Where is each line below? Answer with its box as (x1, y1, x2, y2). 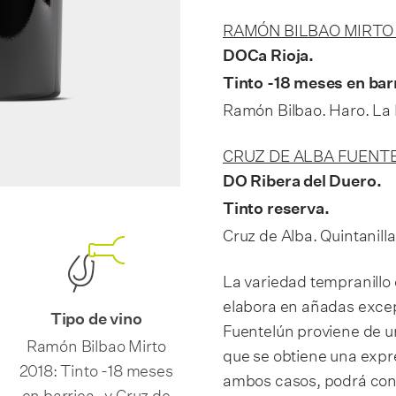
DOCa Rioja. (223, 46, 315, 65)
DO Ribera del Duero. (223, 171, 382, 191)
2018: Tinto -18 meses (19, 355, 173, 381)
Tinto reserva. (223, 199, 330, 218)
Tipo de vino (49, 309, 142, 329)
